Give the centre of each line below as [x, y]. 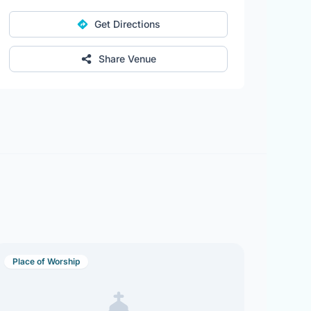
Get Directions [127, 24]
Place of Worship [47, 261]
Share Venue [127, 59]
